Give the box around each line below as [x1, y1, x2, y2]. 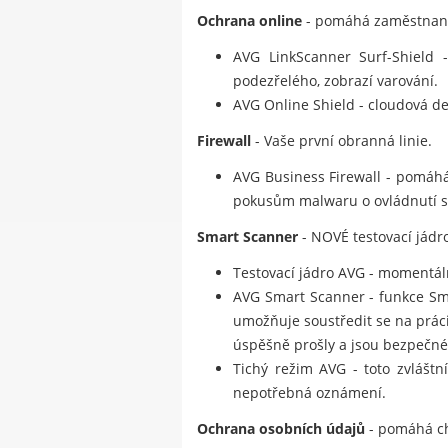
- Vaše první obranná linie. [251, 131, 432, 151]
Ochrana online [197, 11, 302, 31]
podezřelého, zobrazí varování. [233, 71, 438, 91]
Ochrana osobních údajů [197, 419, 365, 439]
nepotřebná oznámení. [233, 383, 386, 403]
